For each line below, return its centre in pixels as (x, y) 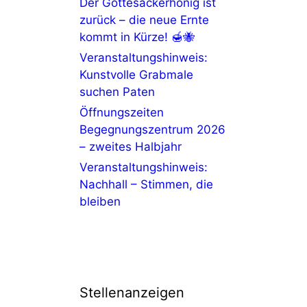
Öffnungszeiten (122, 112)
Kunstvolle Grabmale (136, 75)
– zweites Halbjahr (131, 147)
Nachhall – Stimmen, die (146, 184)
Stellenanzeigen (132, 293)
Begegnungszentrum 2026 (152, 130)
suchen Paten (117, 92)
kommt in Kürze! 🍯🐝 (137, 37)
